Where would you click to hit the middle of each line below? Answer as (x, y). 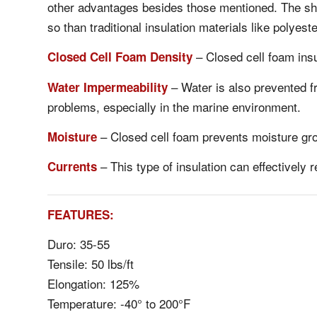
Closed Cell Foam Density (120, 57)
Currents (72, 167)
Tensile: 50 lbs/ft (91, 264)
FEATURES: (81, 214)
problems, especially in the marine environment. (174, 106)
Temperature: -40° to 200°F (119, 304)
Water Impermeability (108, 87)
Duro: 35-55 (79, 244)
